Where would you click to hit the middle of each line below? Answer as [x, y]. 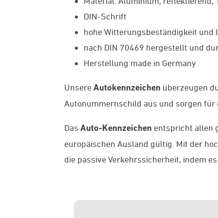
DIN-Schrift [105, 16]
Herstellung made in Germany [140, 63]
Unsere [79, 87]
